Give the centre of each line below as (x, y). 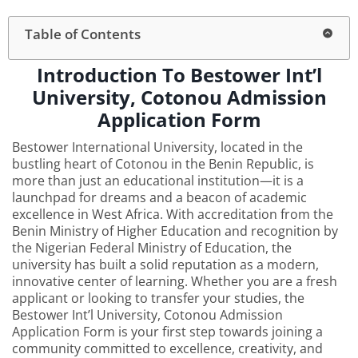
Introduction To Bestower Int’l (179, 74)
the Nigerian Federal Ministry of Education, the (152, 247)
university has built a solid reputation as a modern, (165, 264)
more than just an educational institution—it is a (158, 180)
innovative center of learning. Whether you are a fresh (175, 281)
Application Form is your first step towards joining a (167, 331)
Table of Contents (83, 34)
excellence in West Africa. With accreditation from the (173, 214)
